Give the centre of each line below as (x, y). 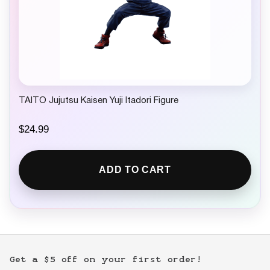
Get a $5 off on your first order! (105, 259)
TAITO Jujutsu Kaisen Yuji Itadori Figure (99, 101)
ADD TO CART (135, 170)
